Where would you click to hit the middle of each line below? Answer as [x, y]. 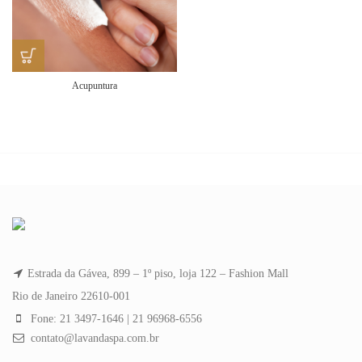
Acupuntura [95, 86]
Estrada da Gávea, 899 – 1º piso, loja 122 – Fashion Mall [158, 274]
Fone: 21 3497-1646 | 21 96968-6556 [115, 319]
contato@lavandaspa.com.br [93, 338]
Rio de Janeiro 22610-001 [71, 296]
